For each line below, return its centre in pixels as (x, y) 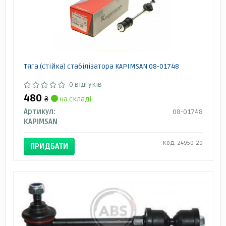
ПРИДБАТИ (49, 146)
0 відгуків (85, 84)
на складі (74, 99)
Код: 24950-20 (183, 143)
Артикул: (39, 111)
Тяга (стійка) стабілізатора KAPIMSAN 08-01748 (101, 66)
